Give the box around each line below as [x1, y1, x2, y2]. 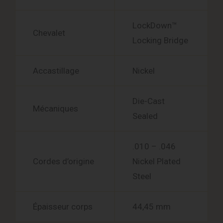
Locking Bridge [132, 35, 188, 46]
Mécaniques [33, 104, 78, 114]
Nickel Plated [132, 156, 181, 167]
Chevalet [33, 28, 65, 38]
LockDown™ [132, 20, 177, 31]
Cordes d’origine [33, 156, 94, 167]
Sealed [132, 111, 158, 121]
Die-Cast [132, 96, 165, 107]
